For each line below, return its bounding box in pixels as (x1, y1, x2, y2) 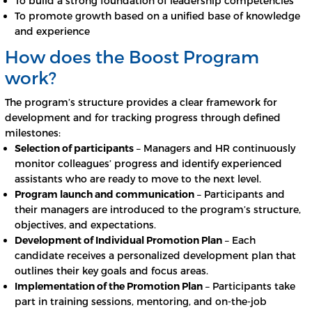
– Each (222, 234, 256, 247)
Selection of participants (15, 142, 134, 155)
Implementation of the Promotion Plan (15, 280, 203, 293)
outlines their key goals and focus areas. (15, 265, 208, 277)
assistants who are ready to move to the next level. (15, 173, 261, 185)
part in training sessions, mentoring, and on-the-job (15, 295, 267, 308)
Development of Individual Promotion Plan (15, 234, 222, 247)
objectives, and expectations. (15, 219, 156, 231)
